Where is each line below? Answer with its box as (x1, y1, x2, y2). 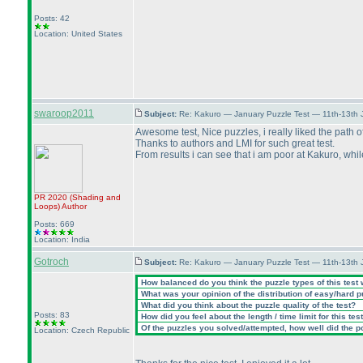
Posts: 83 (34, 310, 70, 319)
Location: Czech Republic (34, 326, 130, 335)
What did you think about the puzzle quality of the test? (139, 301, 356, 310)
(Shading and (70, 193, 121, 202)
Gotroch (34, 256, 69, 267)
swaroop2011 (34, 108, 94, 119)
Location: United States (34, 29, 122, 38)
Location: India (34, 235, 90, 244)
